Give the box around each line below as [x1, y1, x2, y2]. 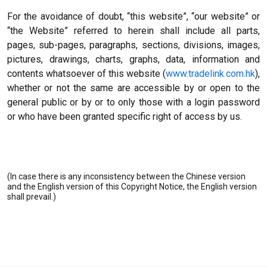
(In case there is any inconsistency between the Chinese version [7, 172, 246, 181]
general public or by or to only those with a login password [7, 97, 260, 108]
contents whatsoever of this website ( [7, 68, 166, 79]
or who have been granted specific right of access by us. [7, 111, 242, 122]
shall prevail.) [7, 192, 56, 201]
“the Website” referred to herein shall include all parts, [7, 25, 260, 36]
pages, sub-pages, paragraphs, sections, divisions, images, [7, 39, 260, 51]
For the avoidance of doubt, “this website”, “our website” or [7, 11, 260, 22]
